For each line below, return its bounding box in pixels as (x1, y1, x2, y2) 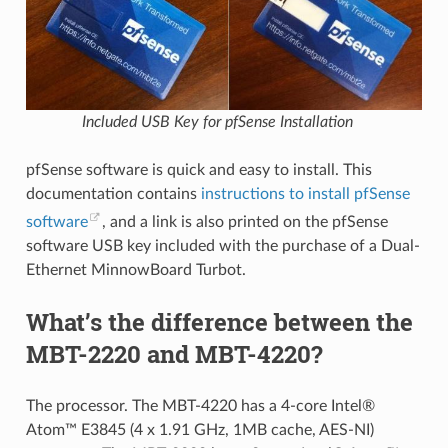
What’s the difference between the (25, 306, 413, 339)
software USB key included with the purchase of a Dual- (25, 238, 420, 255)
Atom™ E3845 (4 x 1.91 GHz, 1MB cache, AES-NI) (25, 422, 374, 439)
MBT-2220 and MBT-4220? (25, 338, 323, 371)
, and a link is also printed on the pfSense (101, 214, 388, 231)
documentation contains (25, 186, 201, 203)
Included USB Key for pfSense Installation (82, 114, 353, 131)
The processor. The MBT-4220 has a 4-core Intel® (25, 398, 375, 415)
